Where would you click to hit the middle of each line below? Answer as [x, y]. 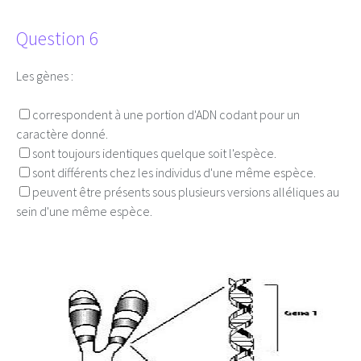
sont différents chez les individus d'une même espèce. [174, 172]
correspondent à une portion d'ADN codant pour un [166, 114]
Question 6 [58, 38]
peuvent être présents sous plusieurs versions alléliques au [186, 192]
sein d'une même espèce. [84, 211]
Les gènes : [45, 76]
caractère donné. [62, 134]
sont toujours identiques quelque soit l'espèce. [154, 153]
